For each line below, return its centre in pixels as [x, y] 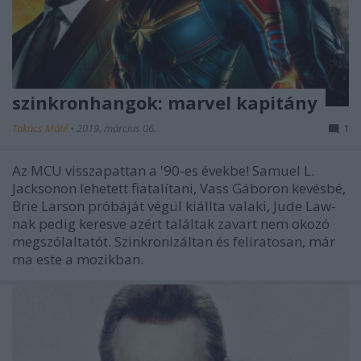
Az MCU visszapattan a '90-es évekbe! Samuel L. [163, 170]
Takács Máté [41, 128]
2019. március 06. [116, 128]
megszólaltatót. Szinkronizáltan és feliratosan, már [174, 241]
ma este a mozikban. [78, 259]
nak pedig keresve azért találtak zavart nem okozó [171, 223]
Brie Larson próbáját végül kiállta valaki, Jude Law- [174, 205]
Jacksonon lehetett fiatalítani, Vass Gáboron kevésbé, [179, 188]
